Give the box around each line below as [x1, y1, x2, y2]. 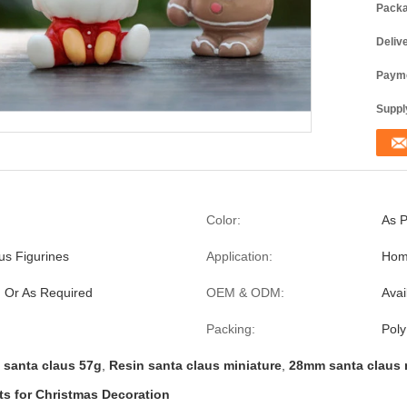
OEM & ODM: [206, 285, 284, 300]
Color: [206, 213, 241, 227]
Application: [206, 249, 273, 263]
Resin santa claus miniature [109, 358, 282, 372]
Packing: [206, 322, 255, 336]
